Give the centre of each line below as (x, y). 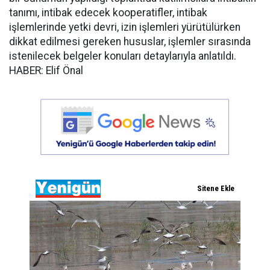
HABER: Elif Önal (46, 71)
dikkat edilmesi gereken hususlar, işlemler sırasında (130, 42)
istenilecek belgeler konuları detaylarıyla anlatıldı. (123, 56)
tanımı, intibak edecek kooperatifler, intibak (108, 13)
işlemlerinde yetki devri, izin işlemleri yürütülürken (125, 27)
